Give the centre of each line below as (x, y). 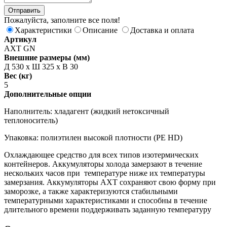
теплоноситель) (31, 120)
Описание (100, 30)
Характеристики (43, 30)
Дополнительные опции (48, 94)
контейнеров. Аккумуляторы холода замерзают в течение (103, 164)
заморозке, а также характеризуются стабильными (91, 191)
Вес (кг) (18, 75)
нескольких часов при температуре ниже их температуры (105, 173)
